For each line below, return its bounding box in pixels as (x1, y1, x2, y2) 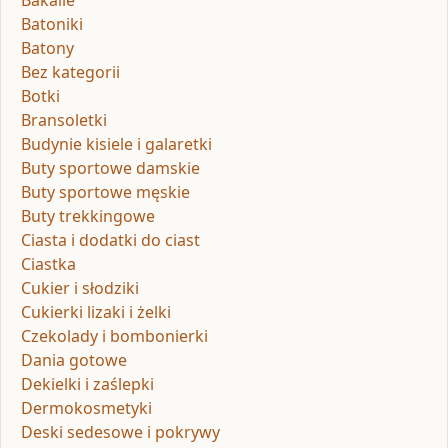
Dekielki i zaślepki (21, 373, 154, 396)
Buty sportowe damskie (21, 157, 200, 180)
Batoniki (21, 13, 83, 36)
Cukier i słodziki (21, 277, 139, 300)
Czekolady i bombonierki (21, 325, 208, 348)
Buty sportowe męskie (21, 181, 190, 204)
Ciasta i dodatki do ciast (21, 229, 200, 252)
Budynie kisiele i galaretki (21, 133, 212, 156)
